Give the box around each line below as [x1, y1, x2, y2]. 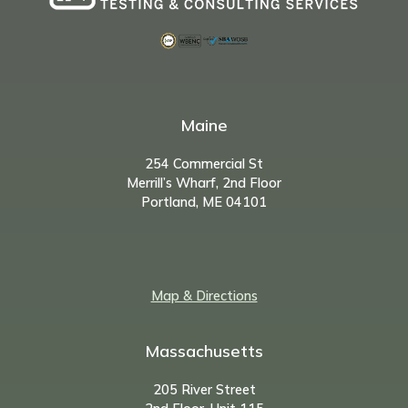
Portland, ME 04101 [141, 192, 267, 210]
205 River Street [152, 380, 256, 398]
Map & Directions [150, 286, 258, 304]
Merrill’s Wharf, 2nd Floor [127, 173, 281, 191]
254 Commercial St [145, 154, 263, 172]
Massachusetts [145, 340, 263, 362]
